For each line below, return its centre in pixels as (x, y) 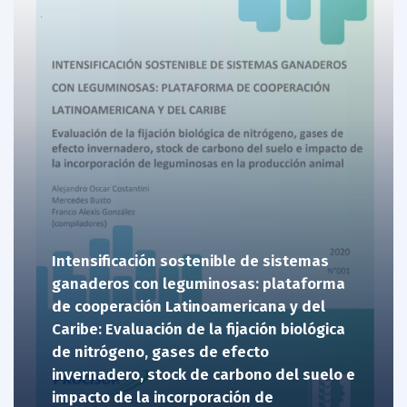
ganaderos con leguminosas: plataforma (198, 284)
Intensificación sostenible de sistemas (190, 262)
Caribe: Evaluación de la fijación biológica (198, 330)
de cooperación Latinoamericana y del (188, 307)
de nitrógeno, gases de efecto (160, 352)
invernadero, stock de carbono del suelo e (203, 375)
